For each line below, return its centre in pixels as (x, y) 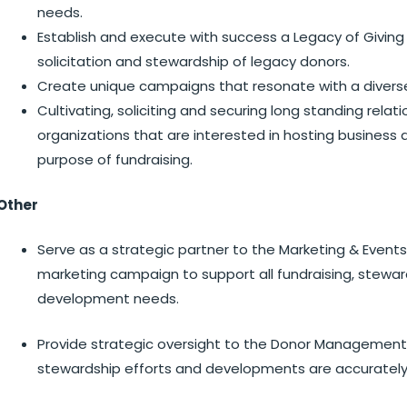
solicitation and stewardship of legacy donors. (194, 61)
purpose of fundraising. (115, 159)
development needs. (108, 298)
